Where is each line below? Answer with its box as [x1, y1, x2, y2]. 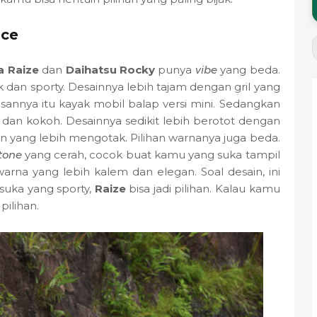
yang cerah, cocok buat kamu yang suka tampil [21, 148, 280, 162]
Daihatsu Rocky [65, 63, 155, 77]
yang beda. [217, 63, 280, 77]
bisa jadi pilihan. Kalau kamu [125, 182, 280, 196]
